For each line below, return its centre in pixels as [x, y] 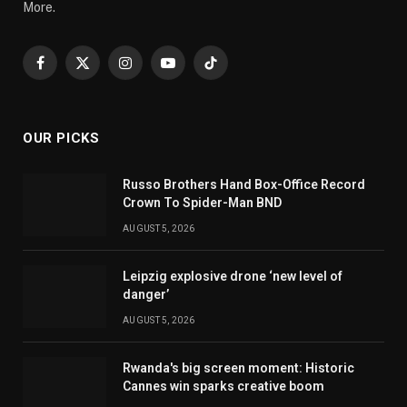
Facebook [68, 70]
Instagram [154, 70]
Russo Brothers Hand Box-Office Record [244, 185]
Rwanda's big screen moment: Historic [238, 368]
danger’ [146, 295]
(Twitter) [106, 89]
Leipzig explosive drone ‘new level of [233, 277]
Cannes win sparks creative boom [223, 387]
